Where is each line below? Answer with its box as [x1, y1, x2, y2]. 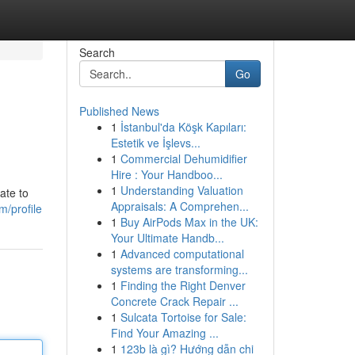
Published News [78, 103, 159, 119]
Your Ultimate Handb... [110, 230, 224, 246]
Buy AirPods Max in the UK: [120, 214, 258, 230]
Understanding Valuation [120, 182, 243, 198]
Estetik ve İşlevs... [110, 135, 200, 151]
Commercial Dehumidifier [120, 151, 247, 166]
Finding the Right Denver [120, 277, 246, 293]
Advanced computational [120, 246, 244, 261]
